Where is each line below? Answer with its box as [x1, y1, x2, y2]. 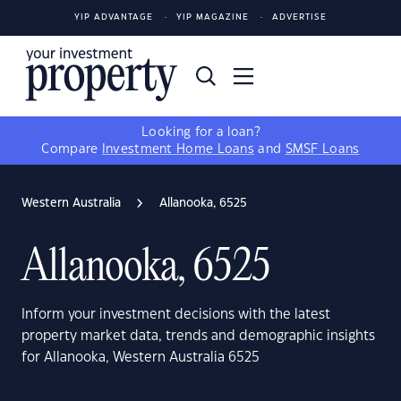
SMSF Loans [285, 143, 360, 156]
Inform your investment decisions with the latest [21, 308, 330, 321]
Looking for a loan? [141, 126, 260, 139]
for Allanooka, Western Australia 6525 [21, 351, 260, 364]
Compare [41, 143, 102, 156]
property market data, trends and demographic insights [21, 329, 375, 343]
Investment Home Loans [101, 143, 255, 156]
